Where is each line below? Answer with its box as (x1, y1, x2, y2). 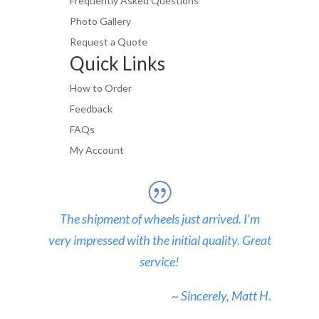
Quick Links (69, 52, 165, 75)
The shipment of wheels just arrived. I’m (59, 211, 260, 227)
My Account (69, 144, 124, 157)
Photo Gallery (69, 15, 131, 28)
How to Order (69, 82, 132, 95)
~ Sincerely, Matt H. (171, 288, 271, 304)
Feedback (69, 103, 113, 115)
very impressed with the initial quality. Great (48, 232, 271, 249)
